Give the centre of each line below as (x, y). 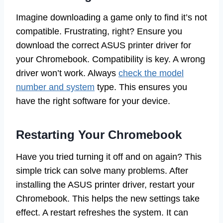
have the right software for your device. (93, 101)
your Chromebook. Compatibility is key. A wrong (111, 59)
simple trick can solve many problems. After (102, 170)
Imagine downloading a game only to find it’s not (111, 17)
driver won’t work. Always (67, 73)
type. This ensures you (141, 87)
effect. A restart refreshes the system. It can (102, 212)
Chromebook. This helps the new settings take (108, 198)
